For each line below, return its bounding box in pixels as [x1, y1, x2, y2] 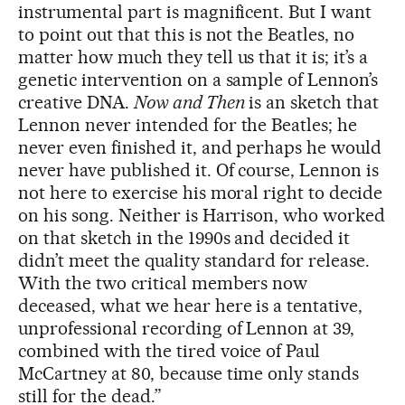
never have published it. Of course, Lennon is [18, 158, 380, 181]
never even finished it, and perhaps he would [18, 136, 382, 158]
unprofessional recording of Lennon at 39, [18, 316, 355, 339]
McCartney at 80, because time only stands [18, 362, 360, 384]
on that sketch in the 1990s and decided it [18, 226, 351, 249]
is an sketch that [244, 90, 380, 113]
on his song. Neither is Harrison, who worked [18, 203, 386, 226]
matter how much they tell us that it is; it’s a [18, 45, 369, 68]
